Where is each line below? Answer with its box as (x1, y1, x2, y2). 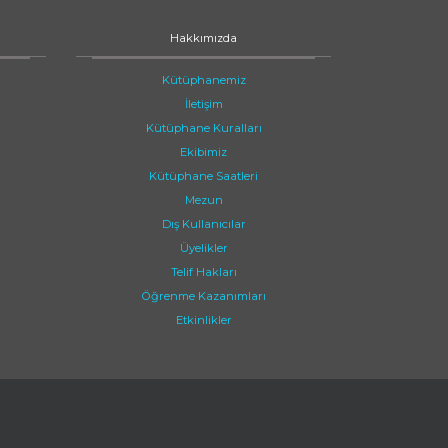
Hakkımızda (170, 31, 237, 45)
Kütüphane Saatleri (149, 169, 258, 183)
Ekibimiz (180, 145, 227, 159)
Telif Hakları (170, 265, 237, 279)
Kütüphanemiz (161, 73, 246, 87)
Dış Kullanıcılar (161, 217, 246, 231)
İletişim (184, 97, 223, 111)
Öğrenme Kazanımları (141, 289, 266, 303)
